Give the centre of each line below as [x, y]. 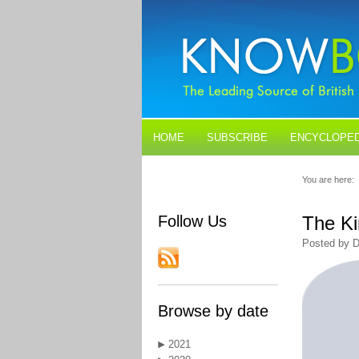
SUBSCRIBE [237, 137]
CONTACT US [245, 173]
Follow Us [192, 221]
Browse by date [213, 311]
